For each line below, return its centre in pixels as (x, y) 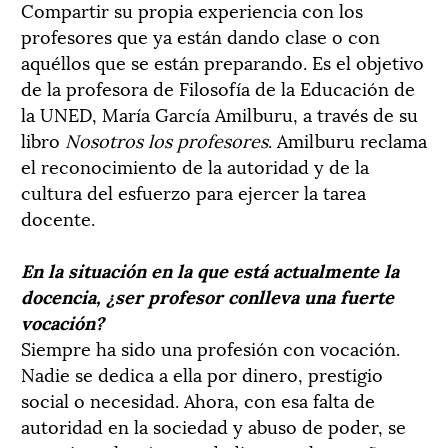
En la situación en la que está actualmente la (210, 269)
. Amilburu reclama (347, 139)
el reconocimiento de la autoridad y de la (195, 165)
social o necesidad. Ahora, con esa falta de (198, 399)
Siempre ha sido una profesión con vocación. (210, 347)
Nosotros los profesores (166, 139)
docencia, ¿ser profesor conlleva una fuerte (207, 295)
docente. (58, 217)
